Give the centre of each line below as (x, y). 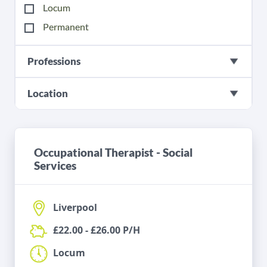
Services (55, 165)
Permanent (66, 26)
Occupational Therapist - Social (113, 152)
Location (48, 93)
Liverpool (74, 208)
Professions (54, 61)
